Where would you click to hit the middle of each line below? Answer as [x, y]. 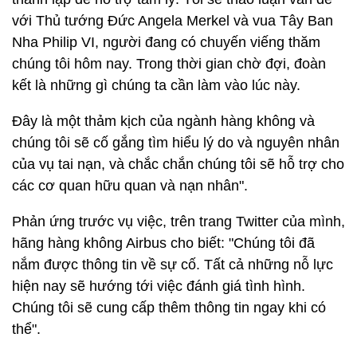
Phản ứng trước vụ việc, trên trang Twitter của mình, [178, 222]
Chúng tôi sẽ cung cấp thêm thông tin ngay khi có [169, 308]
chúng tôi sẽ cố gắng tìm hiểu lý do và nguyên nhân [176, 143]
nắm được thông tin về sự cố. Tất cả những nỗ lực [173, 265]
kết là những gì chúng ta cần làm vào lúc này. [156, 85]
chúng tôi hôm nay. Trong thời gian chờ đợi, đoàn [169, 64]
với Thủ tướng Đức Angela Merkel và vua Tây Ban [173, 21]
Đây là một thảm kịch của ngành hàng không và [163, 121]
